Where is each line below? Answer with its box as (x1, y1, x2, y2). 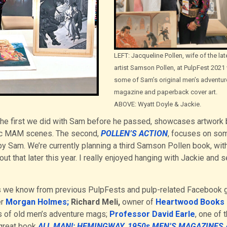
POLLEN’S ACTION (100, 129, 168, 139)
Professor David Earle (109, 209, 195, 219)
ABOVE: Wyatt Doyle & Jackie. (114, 100, 202, 108)
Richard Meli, (70, 197, 120, 207)
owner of (120, 197, 156, 207)
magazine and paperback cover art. (114, 88, 218, 96)
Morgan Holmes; (5, 197, 69, 207)
